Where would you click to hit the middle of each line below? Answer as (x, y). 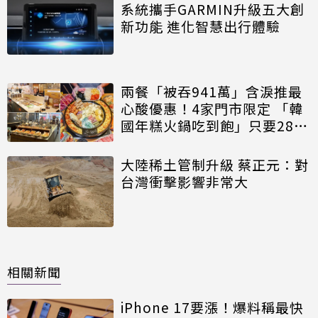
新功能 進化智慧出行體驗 (201, 26)
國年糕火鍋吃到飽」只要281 (212, 126)
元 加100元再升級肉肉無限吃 (213, 143)
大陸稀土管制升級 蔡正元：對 (215, 165)
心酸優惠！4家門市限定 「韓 (212, 109)
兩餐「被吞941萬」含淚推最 (212, 92)
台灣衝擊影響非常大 (185, 182)
